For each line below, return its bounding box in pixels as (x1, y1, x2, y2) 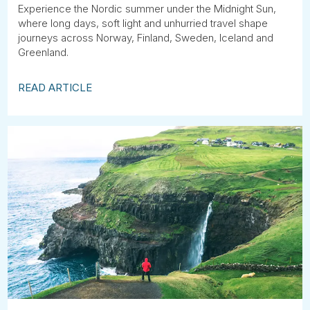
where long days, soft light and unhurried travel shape (18, 17, 268, 30)
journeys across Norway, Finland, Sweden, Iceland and (18, 31, 274, 44)
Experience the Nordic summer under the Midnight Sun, (18, 2, 277, 15)
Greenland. (18, 46, 69, 59)
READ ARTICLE (18, 81, 93, 94)
